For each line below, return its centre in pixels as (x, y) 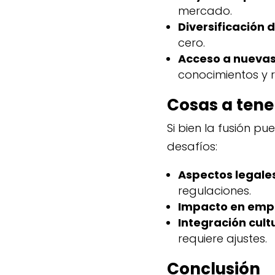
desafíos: (192, 147)
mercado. (205, 11)
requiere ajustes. (223, 239)
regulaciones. (215, 191)
